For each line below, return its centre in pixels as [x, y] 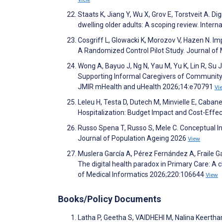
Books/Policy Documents [110, 199]
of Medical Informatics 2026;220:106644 [142, 174]
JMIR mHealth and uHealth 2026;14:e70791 [146, 86]
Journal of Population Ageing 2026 [133, 138]
